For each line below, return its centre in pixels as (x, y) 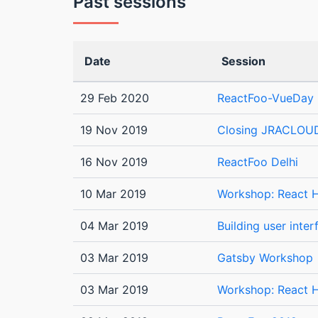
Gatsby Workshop (265, 258)
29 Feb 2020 (115, 98)
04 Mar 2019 (114, 226)
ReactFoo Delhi (258, 162)
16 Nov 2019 (114, 162)
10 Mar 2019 (113, 194)
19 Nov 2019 (114, 130)
